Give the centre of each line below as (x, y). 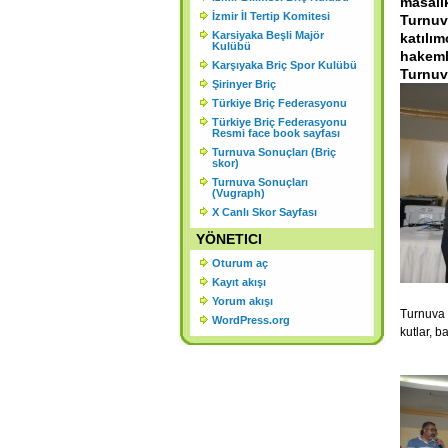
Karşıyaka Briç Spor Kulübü (284, 65)
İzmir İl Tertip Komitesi (271, 16)
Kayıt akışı (239, 282)
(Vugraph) (238, 193)
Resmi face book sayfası (276, 133)
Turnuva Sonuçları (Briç (274, 152)
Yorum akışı (242, 301)
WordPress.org (251, 320)
